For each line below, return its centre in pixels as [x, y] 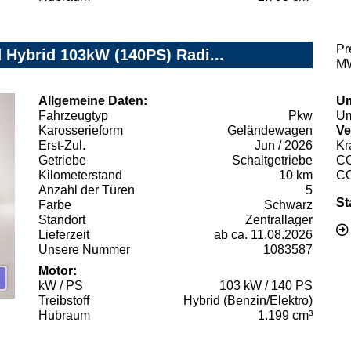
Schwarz [288, 204]
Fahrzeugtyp [73, 115]
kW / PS [61, 285]
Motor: [58, 270]
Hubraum [64, 315]
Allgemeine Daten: [93, 100]
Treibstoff [64, 300]
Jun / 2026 [284, 145]
